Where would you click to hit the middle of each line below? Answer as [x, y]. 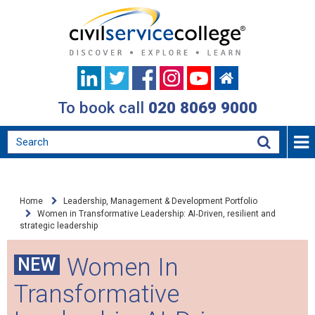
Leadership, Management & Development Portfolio [160, 201]
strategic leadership [59, 226]
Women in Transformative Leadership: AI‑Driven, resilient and [156, 214]
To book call [103, 108]
